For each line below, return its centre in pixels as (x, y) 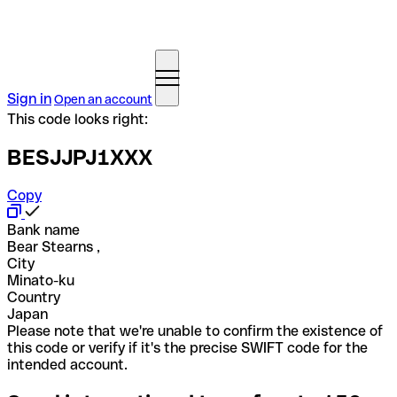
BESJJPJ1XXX (80, 157)
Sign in (29, 99)
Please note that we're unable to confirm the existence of (195, 331)
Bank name (43, 230)
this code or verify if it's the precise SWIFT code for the (187, 347)
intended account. (67, 364)
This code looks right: (78, 119)
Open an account (103, 99)
